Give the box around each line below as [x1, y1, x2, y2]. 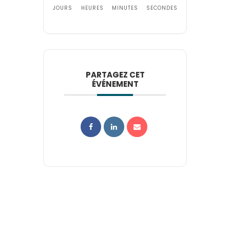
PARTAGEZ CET [85, 69, 145, 80]
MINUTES [112, 4, 138, 12]
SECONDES [146, 4, 178, 12]
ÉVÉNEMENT [91, 78, 139, 89]
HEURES [81, 4, 104, 12]
